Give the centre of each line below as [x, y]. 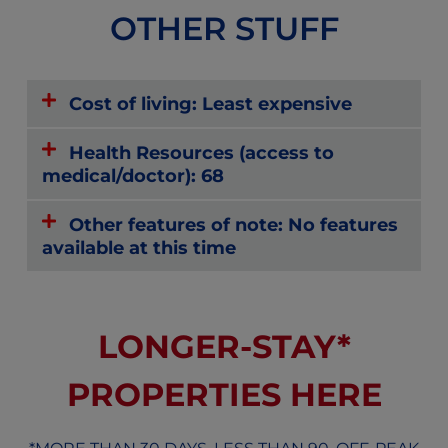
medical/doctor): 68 [133, 175]
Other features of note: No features [234, 224]
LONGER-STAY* [224, 346]
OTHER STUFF [224, 28]
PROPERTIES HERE [224, 394]
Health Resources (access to [202, 152]
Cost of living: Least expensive [211, 103]
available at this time [139, 247]
